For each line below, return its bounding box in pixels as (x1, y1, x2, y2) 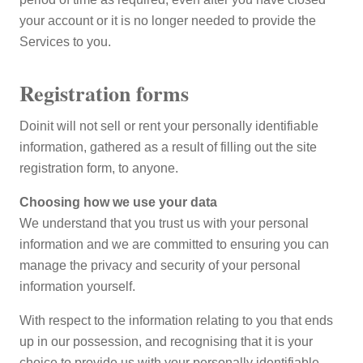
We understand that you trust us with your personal (19, 216, 309, 230)
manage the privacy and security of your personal (19, 258, 301, 272)
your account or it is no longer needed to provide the (19, 14, 316, 28)
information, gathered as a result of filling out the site (19, 140, 317, 154)
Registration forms (19, 78, 189, 109)
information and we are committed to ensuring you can (19, 237, 329, 251)
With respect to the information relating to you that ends (19, 314, 333, 327)
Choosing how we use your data (19, 195, 217, 209)
